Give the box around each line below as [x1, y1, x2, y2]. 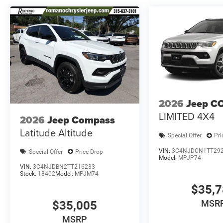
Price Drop [75, 148, 103, 155]
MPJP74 [178, 154, 202, 161]
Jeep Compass [47, 112, 115, 127]
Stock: [20, 170, 38, 178]
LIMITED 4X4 [159, 109, 215, 124]
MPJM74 [75, 170, 99, 178]
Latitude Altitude [20, 125, 93, 140]
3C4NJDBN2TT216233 [33, 163, 95, 171]
